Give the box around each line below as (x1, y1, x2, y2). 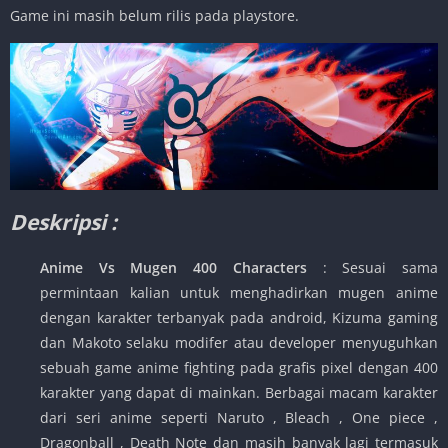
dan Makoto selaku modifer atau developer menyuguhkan (40, 333, 438, 353)
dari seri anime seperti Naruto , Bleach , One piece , (40, 408, 438, 428)
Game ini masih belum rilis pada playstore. (10, 5, 299, 25)
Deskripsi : (10, 208, 117, 237)
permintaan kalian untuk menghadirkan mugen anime (40, 283, 438, 303)
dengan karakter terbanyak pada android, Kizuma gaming (40, 308, 438, 328)
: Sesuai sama (322, 258, 439, 278)
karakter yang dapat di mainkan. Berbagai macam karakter (40, 383, 438, 403)
